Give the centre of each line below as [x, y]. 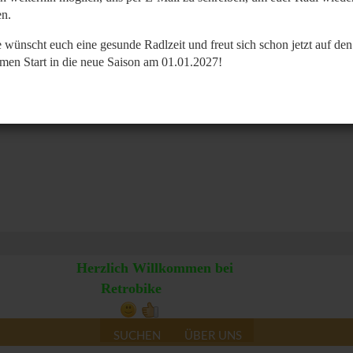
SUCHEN [137, 335]
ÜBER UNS [213, 335]
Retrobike [131, 288]
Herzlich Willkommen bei [155, 268]
